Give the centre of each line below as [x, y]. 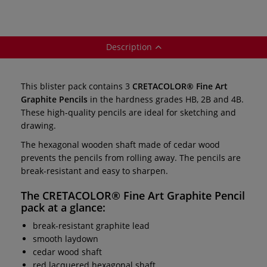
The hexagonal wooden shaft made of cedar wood [120, 144]
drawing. [38, 125]
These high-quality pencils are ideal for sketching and [128, 112]
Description [129, 46]
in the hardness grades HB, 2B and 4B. [166, 99]
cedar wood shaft [67, 252]
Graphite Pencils [54, 99]
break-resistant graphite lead [91, 225]
